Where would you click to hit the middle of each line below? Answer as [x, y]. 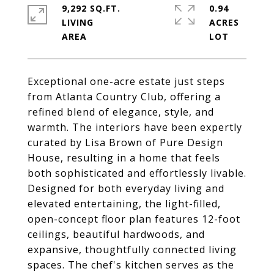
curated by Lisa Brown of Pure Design [125, 143]
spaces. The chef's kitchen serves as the [131, 265]
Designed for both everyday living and [126, 188]
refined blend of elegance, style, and [121, 112]
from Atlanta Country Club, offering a [124, 97]
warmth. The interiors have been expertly [135, 127]
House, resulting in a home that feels [124, 158]
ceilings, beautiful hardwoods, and [116, 234]
